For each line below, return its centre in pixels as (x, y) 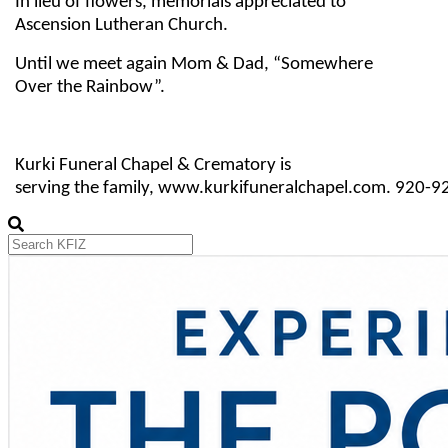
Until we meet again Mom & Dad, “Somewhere (194, 64)
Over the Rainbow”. (90, 87)
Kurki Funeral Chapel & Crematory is (153, 165)
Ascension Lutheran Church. (122, 25)
